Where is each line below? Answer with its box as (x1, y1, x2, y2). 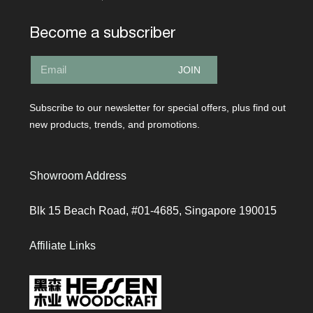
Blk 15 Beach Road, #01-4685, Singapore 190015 (29, 204, 277, 217)
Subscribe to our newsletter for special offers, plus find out (29, 101, 286, 113)
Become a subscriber (29, 24, 175, 41)
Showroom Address (29, 169, 126, 182)
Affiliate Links (29, 239, 96, 252)
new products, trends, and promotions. (29, 118, 200, 130)
